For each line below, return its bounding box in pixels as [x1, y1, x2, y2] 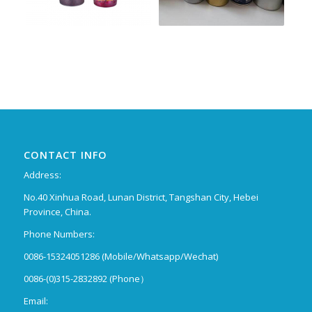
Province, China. [23, 205, 91, 218]
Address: [23, 168, 61, 181]
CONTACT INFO [23, 148, 107, 162]
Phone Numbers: [23, 227, 95, 240]
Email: [23, 295, 48, 308]
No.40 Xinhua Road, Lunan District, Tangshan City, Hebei [23, 190, 258, 203]
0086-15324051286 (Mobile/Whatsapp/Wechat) [23, 249, 218, 263]
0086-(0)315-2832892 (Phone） [23, 272, 149, 286]
